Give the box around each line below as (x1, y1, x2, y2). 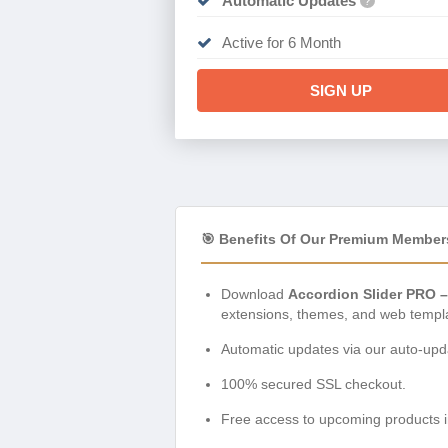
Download (221, 285, 288, 302)
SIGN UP (309, 81, 372, 99)
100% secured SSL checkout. (221, 375, 406, 392)
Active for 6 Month (221, 33, 341, 51)
